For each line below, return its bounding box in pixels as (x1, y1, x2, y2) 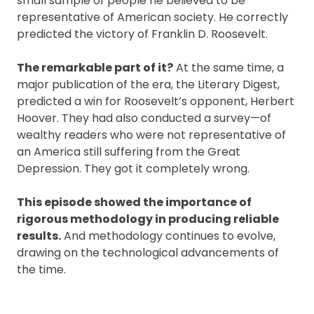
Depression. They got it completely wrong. (17, 161, 250, 177)
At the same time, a (173, 60, 284, 76)
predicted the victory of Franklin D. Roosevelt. (17, 26, 268, 42)
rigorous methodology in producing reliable (17, 211, 279, 227)
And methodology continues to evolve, (61, 228, 275, 244)
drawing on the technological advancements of (17, 245, 279, 261)
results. (17, 228, 61, 244)
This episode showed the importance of (17, 194, 252, 210)
